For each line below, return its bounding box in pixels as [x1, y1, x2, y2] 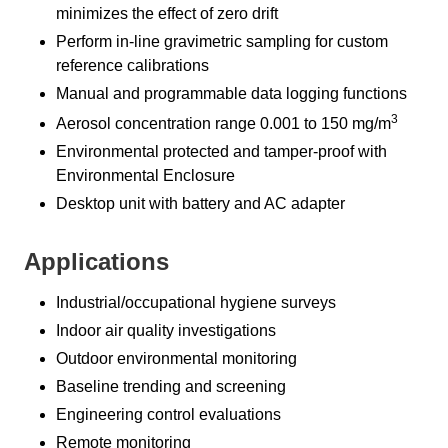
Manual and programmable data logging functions [56, 85, 407, 103]
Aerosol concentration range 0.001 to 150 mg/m [56, 115, 391, 133]
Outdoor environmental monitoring [56, 350, 297, 368]
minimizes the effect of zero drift [56, 5, 278, 23]
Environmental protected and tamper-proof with [56, 143, 387, 161]
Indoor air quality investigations [56, 322, 276, 340]
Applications [24, 248, 169, 276]
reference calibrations [56, 57, 209, 75]
